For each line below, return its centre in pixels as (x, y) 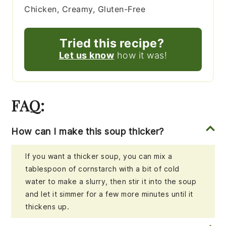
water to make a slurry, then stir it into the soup (111, 182)
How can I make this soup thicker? (88, 132)
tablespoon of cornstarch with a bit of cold (102, 169)
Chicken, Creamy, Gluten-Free (85, 9)
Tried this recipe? (112, 43)
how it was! (141, 55)
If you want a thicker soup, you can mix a (99, 156)
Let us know (87, 55)
